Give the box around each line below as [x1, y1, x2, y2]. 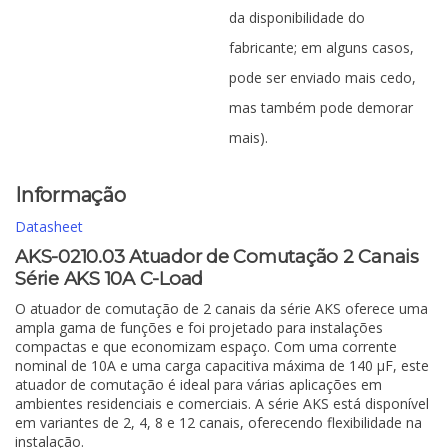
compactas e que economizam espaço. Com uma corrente [15, 337, 397, 357]
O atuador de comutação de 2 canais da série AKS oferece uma [15, 299, 428, 319]
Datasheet [15, 217, 83, 237]
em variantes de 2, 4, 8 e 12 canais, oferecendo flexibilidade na [15, 413, 422, 433]
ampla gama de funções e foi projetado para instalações [15, 318, 383, 338]
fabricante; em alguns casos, [229, 38, 414, 57]
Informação [15, 183, 126, 207]
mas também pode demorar [229, 98, 413, 117]
